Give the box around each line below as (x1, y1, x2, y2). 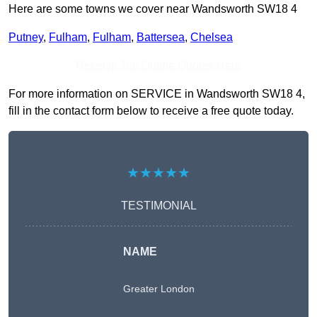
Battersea (137, 31, 185, 44)
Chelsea (190, 31, 233, 44)
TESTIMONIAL (120, 200, 197, 212)
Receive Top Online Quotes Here (76, 59, 241, 72)
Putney (8, 31, 43, 44)
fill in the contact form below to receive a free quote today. (8, 105, 294, 117)
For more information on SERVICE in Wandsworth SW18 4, (8, 88, 305, 100)
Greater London (122, 283, 195, 295)
